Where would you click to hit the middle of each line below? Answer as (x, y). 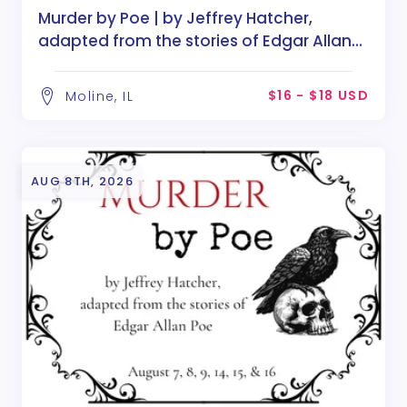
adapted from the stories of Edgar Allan (195, 40)
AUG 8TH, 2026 (82, 181)
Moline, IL (99, 96)
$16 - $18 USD (318, 95)
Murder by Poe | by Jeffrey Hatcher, (175, 18)
